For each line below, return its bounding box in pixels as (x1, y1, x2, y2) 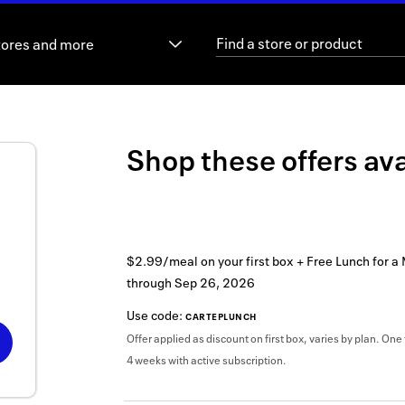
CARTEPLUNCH (185, 310, 257, 324)
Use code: (127, 306, 185, 325)
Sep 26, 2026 (174, 274, 255, 292)
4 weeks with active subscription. (127, 353, 287, 369)
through (127, 274, 172, 292)
